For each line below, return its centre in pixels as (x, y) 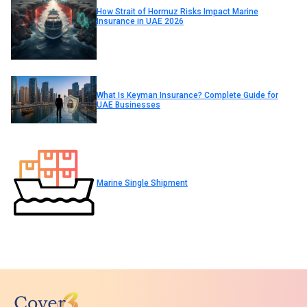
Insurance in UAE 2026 (140, 22)
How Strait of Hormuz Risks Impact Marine (177, 12)
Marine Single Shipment (142, 183)
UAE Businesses (128, 105)
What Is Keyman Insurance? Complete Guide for (187, 95)
